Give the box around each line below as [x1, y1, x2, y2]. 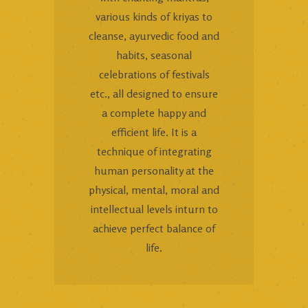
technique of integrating [96, 144, 212, 158]
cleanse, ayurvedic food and [89, 28, 219, 43]
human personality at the [94, 163, 214, 177]
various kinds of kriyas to [96, 9, 212, 23]
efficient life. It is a [111, 124, 197, 139]
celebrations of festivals [98, 67, 210, 81]
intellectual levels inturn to [90, 201, 218, 216]
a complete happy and [102, 105, 206, 120]
